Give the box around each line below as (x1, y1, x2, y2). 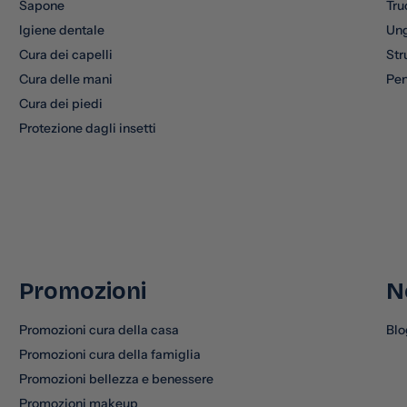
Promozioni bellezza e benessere (18, 370, 213, 387)
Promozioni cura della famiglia (18, 345, 201, 362)
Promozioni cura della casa (18, 321, 179, 338)
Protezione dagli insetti (18, 119, 156, 136)
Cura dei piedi (18, 94, 103, 112)
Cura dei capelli (18, 45, 113, 63)
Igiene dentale (18, 21, 104, 38)
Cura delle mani (18, 70, 113, 87)
